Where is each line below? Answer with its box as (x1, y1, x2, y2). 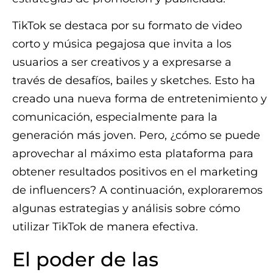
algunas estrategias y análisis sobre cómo (12, 202, 240, 216)
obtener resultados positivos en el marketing (12, 165, 258, 179)
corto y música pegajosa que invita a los (12, 37, 232, 51)
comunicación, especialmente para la (12, 110, 218, 124)
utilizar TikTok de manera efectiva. (12, 220, 198, 234)
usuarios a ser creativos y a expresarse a (12, 55, 232, 69)
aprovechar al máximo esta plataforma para (12, 147, 253, 161)
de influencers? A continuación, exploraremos (12, 183, 263, 197)
